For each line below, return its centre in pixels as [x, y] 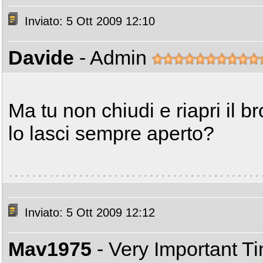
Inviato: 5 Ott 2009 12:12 [88, 213]
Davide [41, 58]
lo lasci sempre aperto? [111, 133]
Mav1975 [50, 249]
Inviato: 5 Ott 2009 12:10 [88, 21]
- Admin [116, 58]
